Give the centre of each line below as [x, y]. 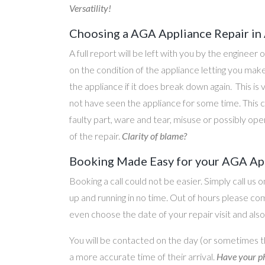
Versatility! [90, 8]
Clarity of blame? [154, 136]
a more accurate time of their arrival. [143, 256]
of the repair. [96, 136]
